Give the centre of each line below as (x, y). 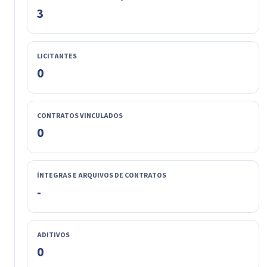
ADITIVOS (53, 235)
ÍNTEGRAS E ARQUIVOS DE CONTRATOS (102, 175)
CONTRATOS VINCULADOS (80, 116)
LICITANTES (57, 56)
